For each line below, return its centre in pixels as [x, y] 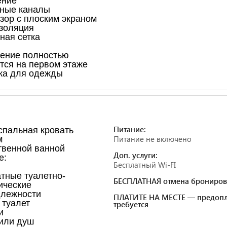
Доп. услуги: [136, 155]
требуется [131, 204]
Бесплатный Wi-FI [145, 164]
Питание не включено [153, 139]
